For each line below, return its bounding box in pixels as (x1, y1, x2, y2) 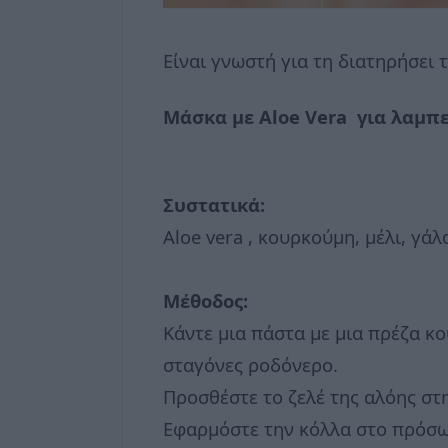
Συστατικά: (163, 192, 265, 218)
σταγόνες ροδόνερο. (163, 352, 338, 378)
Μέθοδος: (163, 288, 248, 314)
